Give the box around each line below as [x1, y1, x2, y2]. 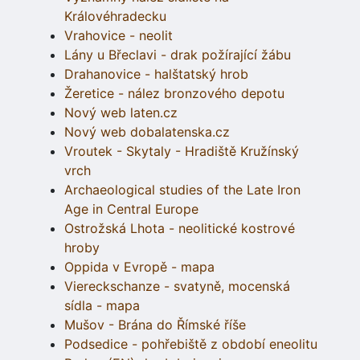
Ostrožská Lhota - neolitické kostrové [64, 219, 295, 236]
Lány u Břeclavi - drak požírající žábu [64, 46, 291, 63]
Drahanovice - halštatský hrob [64, 65, 248, 82]
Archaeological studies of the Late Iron [64, 181, 301, 198]
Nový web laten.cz [64, 104, 178, 121]
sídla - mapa [64, 297, 140, 313]
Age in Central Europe [64, 200, 198, 217]
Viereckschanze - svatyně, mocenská [64, 277, 290, 294]
